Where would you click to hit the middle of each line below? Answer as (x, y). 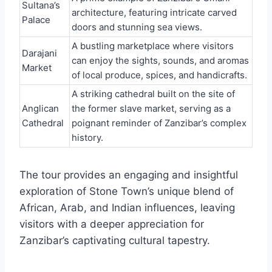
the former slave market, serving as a (151, 108)
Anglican (40, 108)
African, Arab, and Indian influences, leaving (127, 207)
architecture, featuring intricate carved (154, 12)
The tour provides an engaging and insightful (129, 175)
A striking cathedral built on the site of (153, 93)
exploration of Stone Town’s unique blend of (127, 191)
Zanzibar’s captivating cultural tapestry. (115, 240)
